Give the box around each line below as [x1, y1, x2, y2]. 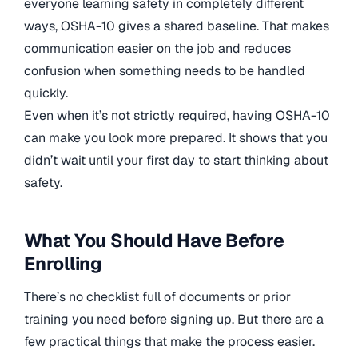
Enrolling [24, 251, 102, 276]
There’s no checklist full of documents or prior [24, 288, 291, 306]
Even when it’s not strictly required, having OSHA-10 [24, 106, 330, 124]
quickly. [24, 84, 68, 101]
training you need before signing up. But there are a [24, 311, 324, 328]
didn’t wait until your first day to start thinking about [24, 151, 328, 169]
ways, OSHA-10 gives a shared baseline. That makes [24, 17, 329, 34]
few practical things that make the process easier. [24, 333, 315, 351]
